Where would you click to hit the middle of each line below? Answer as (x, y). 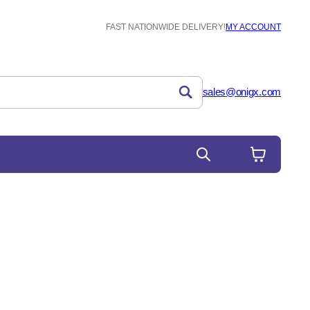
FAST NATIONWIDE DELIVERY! (166, 27)
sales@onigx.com (241, 92)
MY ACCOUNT (253, 27)
